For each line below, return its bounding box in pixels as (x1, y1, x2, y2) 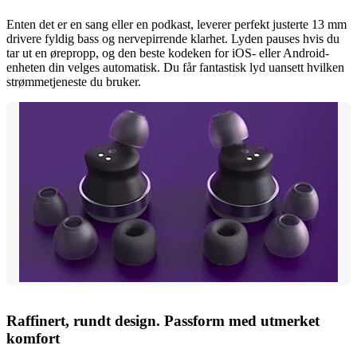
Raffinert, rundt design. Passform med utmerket (6, 312, 320, 330)
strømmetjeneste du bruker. (6, 74, 141, 88)
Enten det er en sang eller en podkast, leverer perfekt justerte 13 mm (6, 17, 347, 31)
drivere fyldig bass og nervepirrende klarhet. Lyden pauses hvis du (6, 31, 339, 45)
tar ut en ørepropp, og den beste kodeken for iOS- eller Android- (6, 45, 329, 60)
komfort (6, 330, 60, 347)
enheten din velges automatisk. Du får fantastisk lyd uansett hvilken (6, 60, 344, 74)
